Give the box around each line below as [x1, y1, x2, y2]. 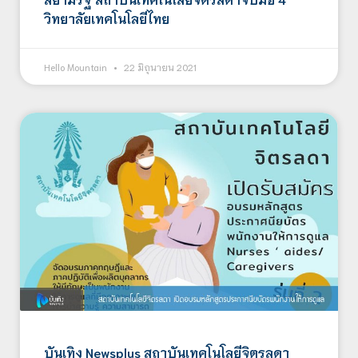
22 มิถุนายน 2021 [121, 60, 197, 73]
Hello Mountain [44, 60, 109, 73]
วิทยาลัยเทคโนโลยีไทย [44, 9, 169, 26]
